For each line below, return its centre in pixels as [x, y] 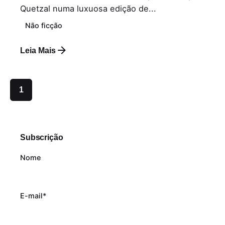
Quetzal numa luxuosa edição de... [88, 9]
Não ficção [44, 26]
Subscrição [42, 137]
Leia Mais [38, 50]
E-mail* [33, 196]
